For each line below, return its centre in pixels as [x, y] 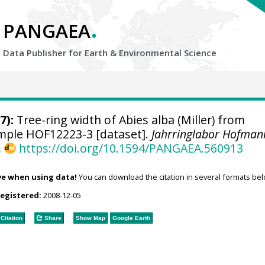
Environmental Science [168, 53]
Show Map [90, 218]
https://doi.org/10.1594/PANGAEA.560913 [131, 148]
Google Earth [131, 218]
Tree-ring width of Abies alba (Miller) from [129, 120]
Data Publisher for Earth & [61, 53]
